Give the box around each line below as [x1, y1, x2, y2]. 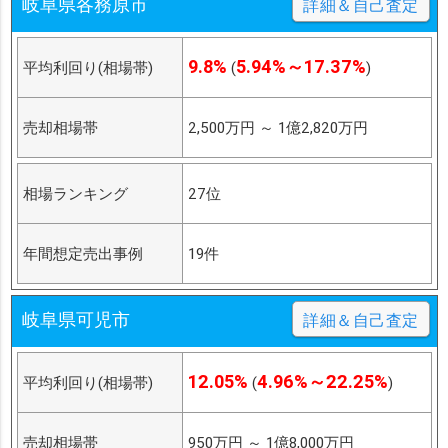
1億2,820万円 [277, 118, 368, 138]
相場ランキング [22, 184, 128, 204]
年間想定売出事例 [22, 244, 143, 264]
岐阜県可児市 [21, 308, 130, 332]
